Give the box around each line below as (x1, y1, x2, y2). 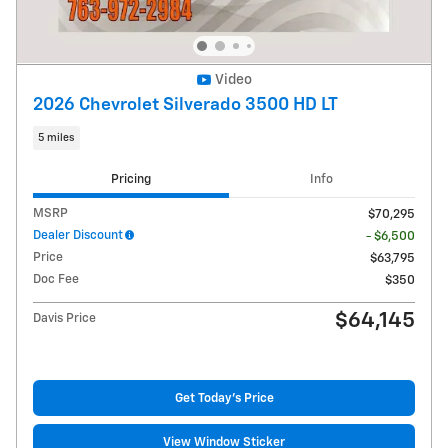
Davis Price (33, 312, 96, 326)
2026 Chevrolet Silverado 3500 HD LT (33, 96, 338, 115)
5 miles (38, 132, 75, 143)
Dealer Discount (33, 229, 123, 243)
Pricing (110, 172, 151, 186)
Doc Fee (33, 273, 79, 287)
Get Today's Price (174, 391, 274, 405)
